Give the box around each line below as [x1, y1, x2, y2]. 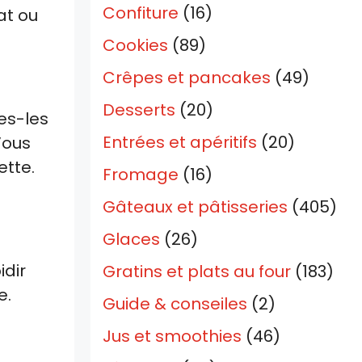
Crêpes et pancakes [103, 66, 271, 90]
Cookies [103, 34, 168, 57]
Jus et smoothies [103, 325, 242, 348]
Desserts [103, 99, 175, 122]
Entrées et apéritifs [103, 131, 257, 154]
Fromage [103, 163, 179, 187]
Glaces [103, 228, 160, 251]
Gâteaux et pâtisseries [103, 196, 288, 219]
